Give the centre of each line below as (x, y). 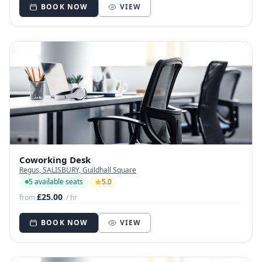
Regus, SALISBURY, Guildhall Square (78, 170)
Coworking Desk (55, 160)
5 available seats (56, 182)
